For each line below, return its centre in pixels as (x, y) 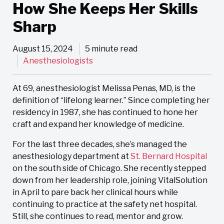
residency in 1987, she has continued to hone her (105, 112)
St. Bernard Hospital (169, 156)
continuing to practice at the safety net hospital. (105, 204)
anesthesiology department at (71, 156)
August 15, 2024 (43, 49)
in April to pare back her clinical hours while (95, 192)
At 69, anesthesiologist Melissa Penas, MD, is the (104, 88)
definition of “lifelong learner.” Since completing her (111, 100)
